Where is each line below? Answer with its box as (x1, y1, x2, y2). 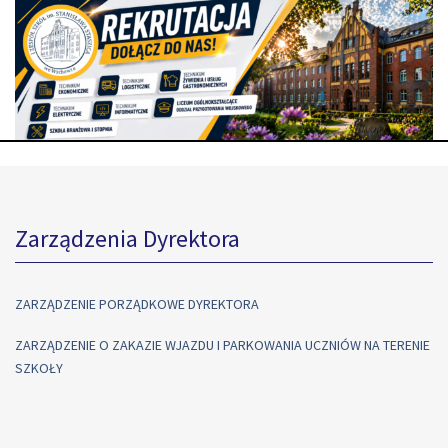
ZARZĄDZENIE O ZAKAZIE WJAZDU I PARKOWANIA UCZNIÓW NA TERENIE (15, 336, 430, 355)
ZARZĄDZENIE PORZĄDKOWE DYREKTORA (15, 295, 259, 313)
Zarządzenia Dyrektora (15, 223, 240, 254)
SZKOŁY (15, 359, 63, 378)
